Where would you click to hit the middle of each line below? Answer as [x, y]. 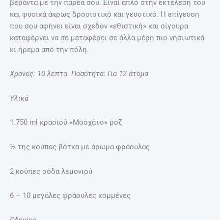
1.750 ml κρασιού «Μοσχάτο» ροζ [66, 123]
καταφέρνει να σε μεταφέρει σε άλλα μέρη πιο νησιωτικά [107, 38]
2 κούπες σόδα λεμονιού [51, 171]
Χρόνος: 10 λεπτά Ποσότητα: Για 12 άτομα [79, 74]
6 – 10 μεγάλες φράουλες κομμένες [70, 196]
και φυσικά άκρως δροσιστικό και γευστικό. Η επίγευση [105, 14]
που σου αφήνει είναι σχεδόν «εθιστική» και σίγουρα [99, 26]
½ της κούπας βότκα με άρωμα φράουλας [80, 147]
